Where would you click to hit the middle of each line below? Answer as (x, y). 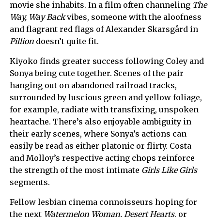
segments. (30, 182)
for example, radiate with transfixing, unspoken (104, 109)
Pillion (22, 41)
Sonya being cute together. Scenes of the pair (97, 73)
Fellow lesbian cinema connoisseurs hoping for (103, 202)
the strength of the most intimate (76, 170)
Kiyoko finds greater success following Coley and (107, 61)
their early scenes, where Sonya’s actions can (98, 133)
